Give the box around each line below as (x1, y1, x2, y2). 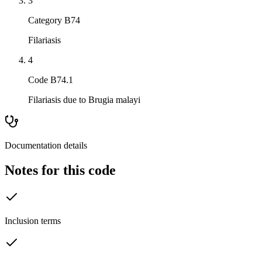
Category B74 (28, 15, 80, 26)
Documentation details (5, 140, 87, 151)
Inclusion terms (5, 215, 61, 226)
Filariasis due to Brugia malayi (28, 95, 140, 105)
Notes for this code (5, 163, 116, 178)
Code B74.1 (28, 75, 73, 85)
